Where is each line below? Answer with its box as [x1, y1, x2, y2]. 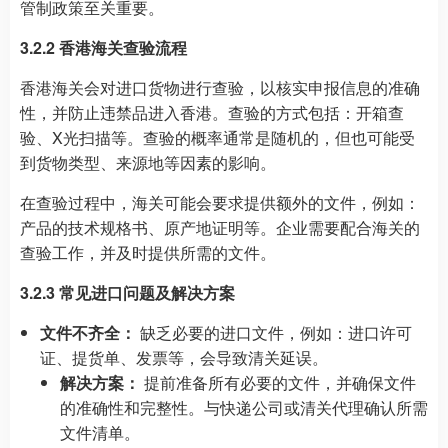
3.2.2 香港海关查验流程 [20, 36, 187, 59]
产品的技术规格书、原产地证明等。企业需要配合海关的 [20, 216, 420, 239]
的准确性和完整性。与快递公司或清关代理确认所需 [60, 396, 428, 419]
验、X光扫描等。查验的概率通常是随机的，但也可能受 [20, 126, 415, 149]
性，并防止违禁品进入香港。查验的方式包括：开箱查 [20, 101, 404, 124]
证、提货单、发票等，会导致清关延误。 [40, 346, 328, 369]
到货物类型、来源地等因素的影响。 [20, 151, 276, 174]
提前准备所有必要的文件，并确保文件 [140, 371, 416, 394]
